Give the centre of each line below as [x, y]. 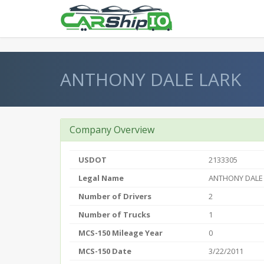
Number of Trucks [114, 214]
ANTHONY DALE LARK [151, 79]
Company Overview [112, 130]
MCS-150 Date [105, 251]
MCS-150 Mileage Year [121, 233]
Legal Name [101, 178]
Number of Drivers [115, 196]
